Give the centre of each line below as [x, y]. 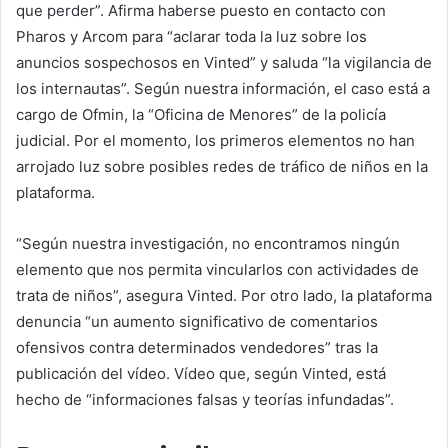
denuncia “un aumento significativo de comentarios [197, 321]
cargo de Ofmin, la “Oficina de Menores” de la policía [201, 114]
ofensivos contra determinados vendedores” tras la [197, 347]
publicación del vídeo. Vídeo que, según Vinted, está [201, 373]
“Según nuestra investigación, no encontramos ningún [208, 243]
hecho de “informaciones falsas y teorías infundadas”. [205, 399]
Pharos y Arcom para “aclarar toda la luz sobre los [191, 36]
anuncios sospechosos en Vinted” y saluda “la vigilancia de [224, 62]
